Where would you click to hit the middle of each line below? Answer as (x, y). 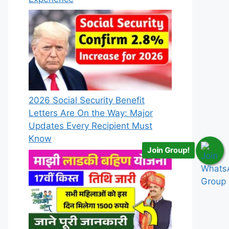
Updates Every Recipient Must (90, 126)
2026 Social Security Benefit (87, 100)
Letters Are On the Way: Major (91, 113)
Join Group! (168, 150)
